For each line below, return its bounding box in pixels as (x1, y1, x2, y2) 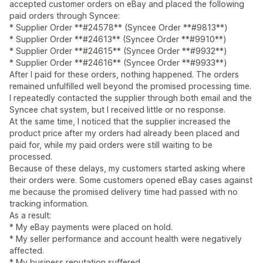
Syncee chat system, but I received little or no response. (9, 104, 225, 115)
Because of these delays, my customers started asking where (9, 163, 245, 174)
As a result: (9, 210, 51, 221)
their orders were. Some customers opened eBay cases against (9, 175, 252, 186)
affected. (9, 245, 44, 256)
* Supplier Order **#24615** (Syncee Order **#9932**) (9, 46, 227, 56)
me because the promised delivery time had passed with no (9, 187, 238, 197)
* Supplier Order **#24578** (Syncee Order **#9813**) (9, 22, 228, 33)
